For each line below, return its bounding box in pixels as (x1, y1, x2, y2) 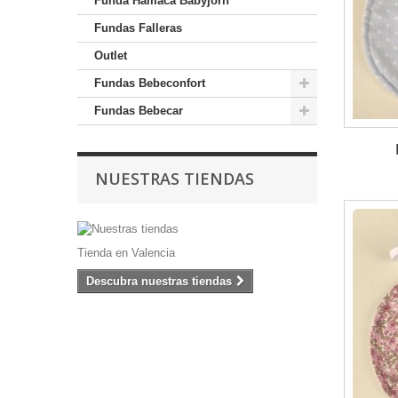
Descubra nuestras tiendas (86, 275, 232, 288)
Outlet (94, 49, 127, 62)
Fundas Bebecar (94, 104, 183, 117)
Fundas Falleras (94, 21, 182, 35)
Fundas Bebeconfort (94, 76, 205, 90)
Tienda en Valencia (77, 246, 175, 259)
